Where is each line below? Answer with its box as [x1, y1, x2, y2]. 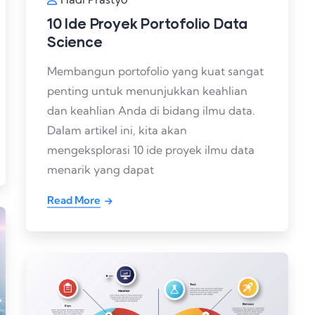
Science [47, 32, 103, 50]
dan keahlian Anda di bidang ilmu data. [47, 103, 255, 117]
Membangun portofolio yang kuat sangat [47, 63, 264, 78]
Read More [47, 193, 101, 207]
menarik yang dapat [47, 162, 154, 176]
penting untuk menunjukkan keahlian [47, 83, 247, 98]
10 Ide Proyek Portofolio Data [47, 14, 248, 32]
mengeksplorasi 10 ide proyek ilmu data [47, 142, 255, 157]
